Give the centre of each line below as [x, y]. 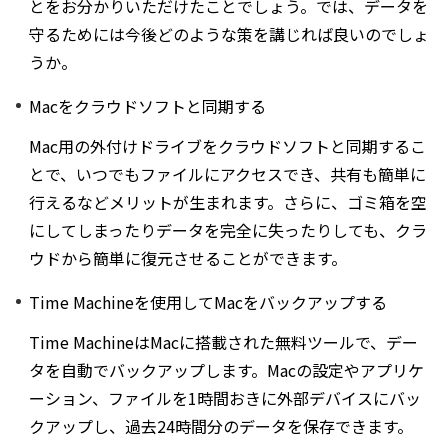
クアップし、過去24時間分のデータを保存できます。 [221, 425]
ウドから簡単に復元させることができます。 [188, 257]
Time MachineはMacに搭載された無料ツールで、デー [223, 341]
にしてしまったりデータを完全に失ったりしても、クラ [228, 229]
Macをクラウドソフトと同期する [147, 105]
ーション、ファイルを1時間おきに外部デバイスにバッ [225, 397]
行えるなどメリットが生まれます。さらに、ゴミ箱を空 [228, 201]
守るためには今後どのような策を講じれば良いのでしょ [229, 33]
